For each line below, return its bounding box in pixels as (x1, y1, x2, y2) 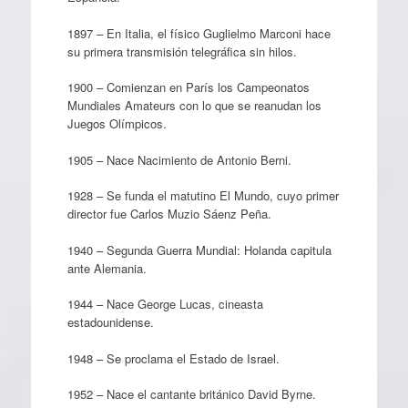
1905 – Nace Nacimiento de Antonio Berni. (66, 150, 291, 168)
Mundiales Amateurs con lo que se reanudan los (66, 97, 321, 114)
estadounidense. (66, 313, 154, 331)
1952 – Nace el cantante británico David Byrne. (66, 385, 316, 403)
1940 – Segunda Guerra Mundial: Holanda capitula (66, 240, 331, 259)
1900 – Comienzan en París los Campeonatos (66, 78, 310, 96)
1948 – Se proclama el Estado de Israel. (66, 349, 280, 367)
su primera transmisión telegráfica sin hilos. (66, 42, 297, 60)
